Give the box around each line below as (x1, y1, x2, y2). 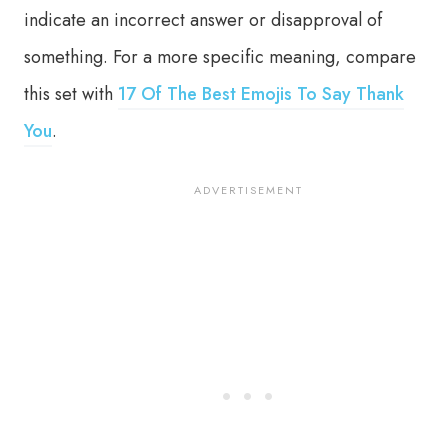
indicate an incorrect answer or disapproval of (24, 7, 382, 33)
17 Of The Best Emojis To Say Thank (118, 81, 404, 107)
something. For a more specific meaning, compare (24, 44, 416, 70)
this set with (24, 81, 118, 107)
